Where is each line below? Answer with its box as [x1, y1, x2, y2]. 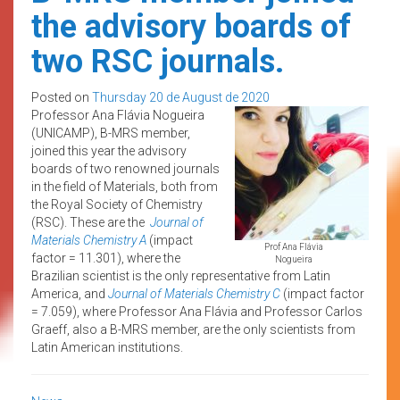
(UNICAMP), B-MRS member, [31, 125, 190, 140]
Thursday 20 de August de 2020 [92, 89, 270, 104]
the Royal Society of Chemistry [31, 196, 203, 212]
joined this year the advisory [31, 143, 187, 158]
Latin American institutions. [31, 339, 183, 354]
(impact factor [280, 286, 364, 301]
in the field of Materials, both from [31, 179, 218, 194]
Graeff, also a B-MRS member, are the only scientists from [31, 321, 355, 337]
